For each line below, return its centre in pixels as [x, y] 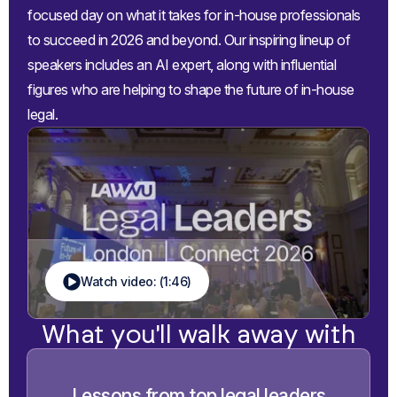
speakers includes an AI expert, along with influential [182, 64]
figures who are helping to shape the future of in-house [191, 89]
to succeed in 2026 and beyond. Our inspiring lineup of [189, 39]
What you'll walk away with [198, 334]
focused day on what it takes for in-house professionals [194, 15]
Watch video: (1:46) [136, 282]
